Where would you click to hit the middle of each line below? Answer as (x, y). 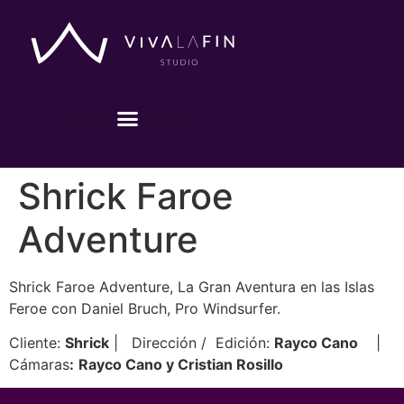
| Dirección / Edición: (192, 342)
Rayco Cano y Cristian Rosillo (181, 364)
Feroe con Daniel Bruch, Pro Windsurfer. (145, 308)
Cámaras (39, 364)
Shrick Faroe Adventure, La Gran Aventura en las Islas (192, 286)
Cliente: (37, 342)
